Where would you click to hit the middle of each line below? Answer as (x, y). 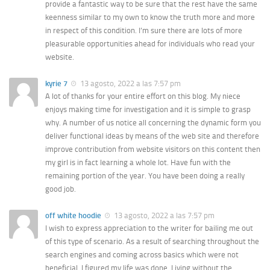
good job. (61, 189)
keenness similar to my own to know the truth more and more (150, 17)
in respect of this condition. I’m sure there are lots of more (144, 30)
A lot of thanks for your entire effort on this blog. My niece (143, 96)
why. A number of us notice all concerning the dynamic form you (153, 122)
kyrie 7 (56, 83)
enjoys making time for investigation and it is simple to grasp (148, 109)
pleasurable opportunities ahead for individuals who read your (150, 43)
